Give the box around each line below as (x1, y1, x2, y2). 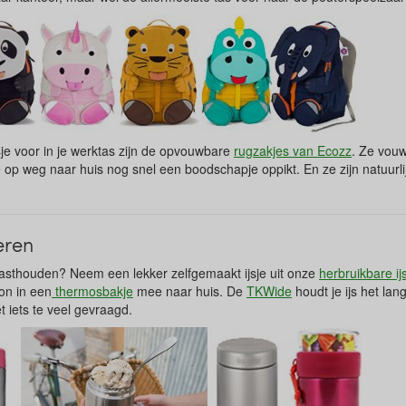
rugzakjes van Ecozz (234, 141, 352, 159)
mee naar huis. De (133, 282, 246, 300)
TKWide (246, 282, 292, 300)
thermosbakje (52, 282, 133, 300)
